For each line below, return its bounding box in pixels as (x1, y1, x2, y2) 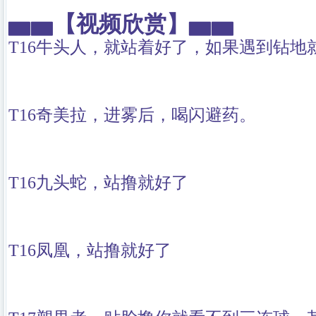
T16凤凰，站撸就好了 (8, 241, 171, 260)
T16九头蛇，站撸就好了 (8, 174, 188, 192)
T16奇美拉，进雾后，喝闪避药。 (8, 106, 256, 124)
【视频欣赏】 (54, 12, 189, 37)
